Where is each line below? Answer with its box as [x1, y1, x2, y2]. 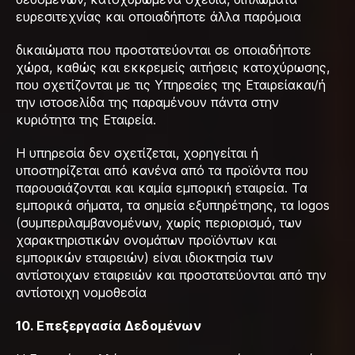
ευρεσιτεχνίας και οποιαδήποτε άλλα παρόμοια [16, 9, 305, 25]
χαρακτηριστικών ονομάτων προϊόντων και [16, 232, 277, 248]
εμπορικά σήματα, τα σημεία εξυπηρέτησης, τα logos [16, 197, 330, 213]
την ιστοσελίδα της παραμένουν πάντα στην [16, 94, 279, 110]
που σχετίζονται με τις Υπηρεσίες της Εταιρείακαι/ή [16, 77, 326, 93]
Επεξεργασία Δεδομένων [36, 318, 201, 334]
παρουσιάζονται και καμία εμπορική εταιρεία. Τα [16, 180, 307, 196]
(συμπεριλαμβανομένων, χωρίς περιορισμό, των [16, 215, 302, 231]
